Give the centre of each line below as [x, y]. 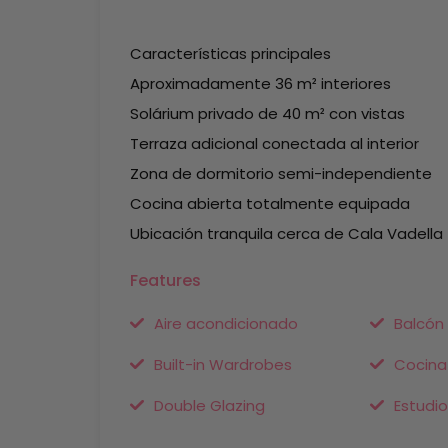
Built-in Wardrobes [223, 364]
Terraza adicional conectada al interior [274, 143]
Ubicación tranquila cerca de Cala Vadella [286, 233]
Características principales [230, 53]
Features [165, 280]
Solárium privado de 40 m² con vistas [267, 113]
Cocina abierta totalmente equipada [270, 203]
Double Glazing [209, 405]
